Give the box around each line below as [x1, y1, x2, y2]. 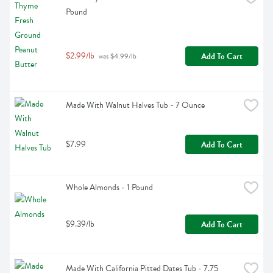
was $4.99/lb [97, 51, 136, 62]
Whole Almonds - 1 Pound [66, 181, 153, 194]
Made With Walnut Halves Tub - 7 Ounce [66, 99, 205, 112]
